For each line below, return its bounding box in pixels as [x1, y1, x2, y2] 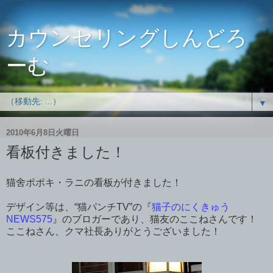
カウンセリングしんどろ [6, 26, 247, 49]
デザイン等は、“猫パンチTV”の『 [6, 201, 152, 212]
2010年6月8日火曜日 [6, 127, 79, 137]
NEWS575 [6, 213, 52, 224]
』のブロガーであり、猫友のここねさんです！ [52, 213, 257, 224]
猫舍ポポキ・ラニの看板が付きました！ [6, 177, 182, 188]
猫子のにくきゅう [152, 201, 230, 212]
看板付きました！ [6, 144, 126, 160]
